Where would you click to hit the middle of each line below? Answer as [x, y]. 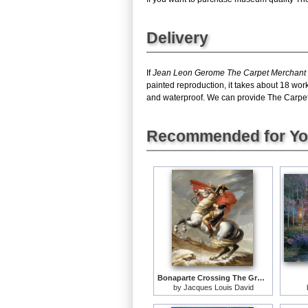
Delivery [177, 37]
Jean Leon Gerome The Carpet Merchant [229, 73]
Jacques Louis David [218, 287]
